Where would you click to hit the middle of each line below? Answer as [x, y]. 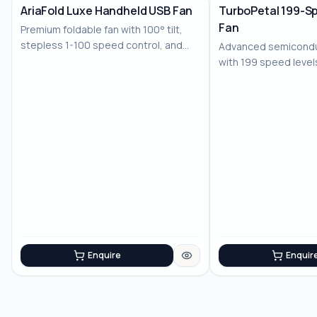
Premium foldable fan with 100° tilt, [102, 29]
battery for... [246, 77]
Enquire [104, 255]
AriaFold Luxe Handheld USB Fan [107, 11]
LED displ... [45, 60]
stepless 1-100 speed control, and [102, 45]
